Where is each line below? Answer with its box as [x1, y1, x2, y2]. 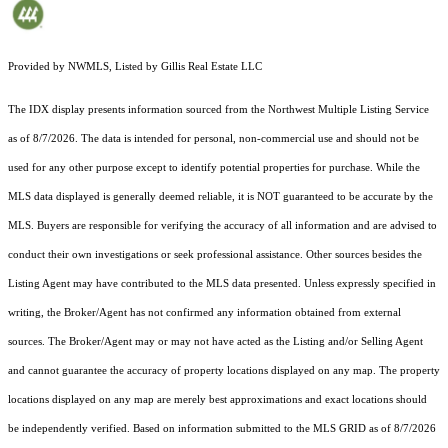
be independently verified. [8, 423, 133, 435]
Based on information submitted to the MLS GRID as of [133, 423, 394, 435]
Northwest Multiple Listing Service [268, 104, 429, 116]
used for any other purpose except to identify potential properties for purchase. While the [8, 162, 420, 174]
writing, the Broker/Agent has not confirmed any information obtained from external [8, 307, 401, 319]
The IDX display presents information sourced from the [8, 104, 268, 116]
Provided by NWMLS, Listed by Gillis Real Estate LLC [8, 61, 262, 73]
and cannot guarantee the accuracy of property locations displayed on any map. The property [8, 365, 440, 377]
